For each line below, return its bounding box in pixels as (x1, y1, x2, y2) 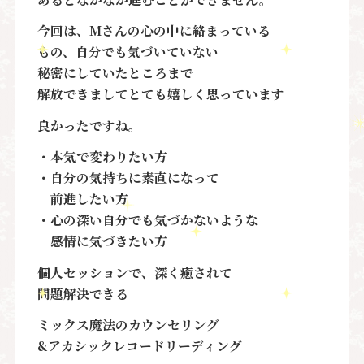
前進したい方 (37, 189, 128, 208)
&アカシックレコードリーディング (37, 336, 242, 355)
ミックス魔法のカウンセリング (37, 315, 219, 334)
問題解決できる (37, 284, 128, 302)
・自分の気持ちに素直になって (37, 168, 219, 187)
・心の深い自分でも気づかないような (37, 210, 258, 229)
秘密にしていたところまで (37, 63, 193, 82)
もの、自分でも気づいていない (37, 42, 219, 61)
